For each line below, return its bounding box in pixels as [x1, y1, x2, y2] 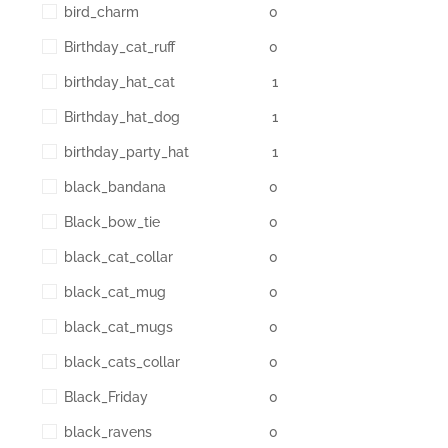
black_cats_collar [64, 353, 180, 370]
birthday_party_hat [64, 143, 189, 160]
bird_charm [64, 3, 139, 20]
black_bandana [64, 178, 166, 195]
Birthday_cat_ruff [64, 38, 175, 55]
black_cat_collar [64, 248, 173, 265]
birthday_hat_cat [64, 73, 175, 90]
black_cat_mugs [64, 318, 173, 335]
